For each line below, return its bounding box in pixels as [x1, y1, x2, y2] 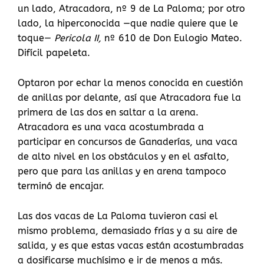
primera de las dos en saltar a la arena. [18, 107, 199, 118]
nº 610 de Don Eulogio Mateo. [104, 32, 242, 44]
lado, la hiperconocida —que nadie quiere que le [18, 18, 238, 29]
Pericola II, [54, 32, 104, 44]
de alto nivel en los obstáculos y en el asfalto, [18, 151, 229, 163]
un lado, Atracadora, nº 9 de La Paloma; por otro [18, 3, 245, 15]
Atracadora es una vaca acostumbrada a [18, 121, 204, 133]
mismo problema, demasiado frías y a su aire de [18, 225, 237, 237]
